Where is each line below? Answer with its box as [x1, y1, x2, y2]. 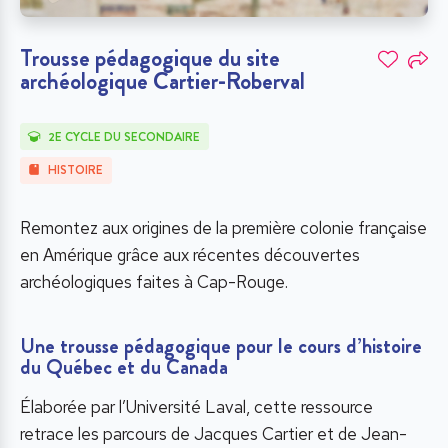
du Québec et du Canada [20, 352, 228, 383]
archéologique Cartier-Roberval [20, 64, 305, 99]
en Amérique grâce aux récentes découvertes [20, 244, 360, 267]
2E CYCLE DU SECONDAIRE [48, 128, 201, 147]
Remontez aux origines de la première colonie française [20, 217, 427, 240]
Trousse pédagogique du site [20, 41, 280, 76]
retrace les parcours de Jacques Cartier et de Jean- [20, 423, 407, 446]
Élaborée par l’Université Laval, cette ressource [20, 396, 373, 419]
